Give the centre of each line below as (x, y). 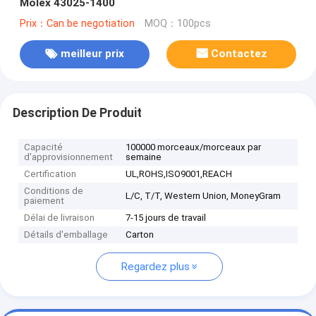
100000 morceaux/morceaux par (194, 147)
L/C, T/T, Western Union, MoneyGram (203, 196)
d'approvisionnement (69, 157)
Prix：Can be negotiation (77, 23)
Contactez (239, 54)
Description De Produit (77, 113)
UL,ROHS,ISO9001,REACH (179, 174)
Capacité (44, 147)
